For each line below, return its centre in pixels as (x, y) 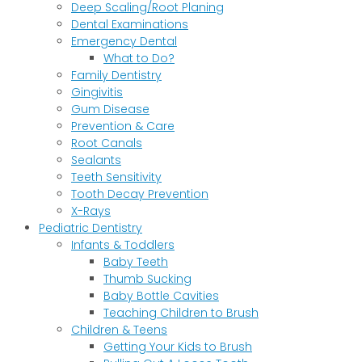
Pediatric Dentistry (90, 227)
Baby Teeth (136, 261)
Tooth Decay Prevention (140, 194)
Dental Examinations (130, 24)
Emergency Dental (124, 41)
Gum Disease (110, 109)
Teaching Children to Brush (181, 312)
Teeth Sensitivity (116, 177)
